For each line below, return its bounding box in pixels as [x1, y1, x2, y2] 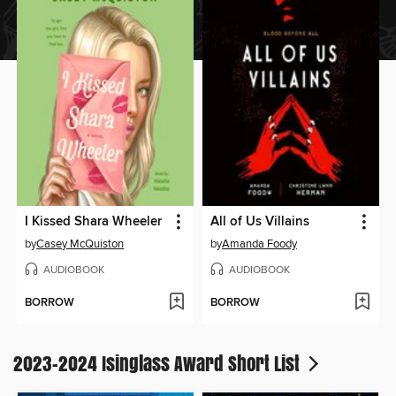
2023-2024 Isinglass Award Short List [13, 349, 304, 378]
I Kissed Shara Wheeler [25, 214, 163, 231]
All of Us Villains [210, 214, 309, 231]
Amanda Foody [222, 237, 297, 252]
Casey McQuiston [36, 237, 125, 252]
